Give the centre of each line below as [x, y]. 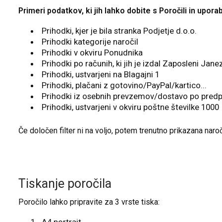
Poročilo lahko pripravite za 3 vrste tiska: [89, 202]
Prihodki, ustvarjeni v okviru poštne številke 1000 [131, 107]
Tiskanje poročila [65, 184]
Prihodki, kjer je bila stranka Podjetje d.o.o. [119, 31]
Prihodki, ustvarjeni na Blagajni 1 [101, 75]
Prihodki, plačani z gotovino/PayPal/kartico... [124, 85]
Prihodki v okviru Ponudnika [92, 53]
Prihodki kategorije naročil [90, 42]
